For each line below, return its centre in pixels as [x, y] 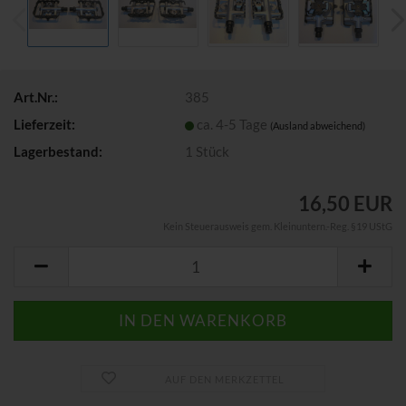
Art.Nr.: [36, 97]
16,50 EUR [345, 203]
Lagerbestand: [58, 151]
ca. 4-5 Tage [234, 124]
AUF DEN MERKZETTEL [224, 379]
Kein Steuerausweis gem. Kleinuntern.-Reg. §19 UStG [278, 226]
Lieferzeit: [44, 124]
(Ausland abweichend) [318, 125]
